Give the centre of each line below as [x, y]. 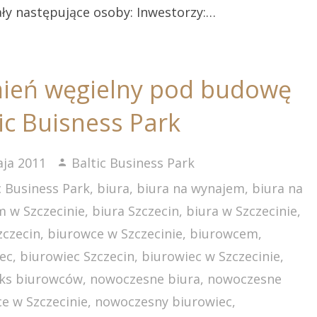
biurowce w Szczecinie [115, 234]
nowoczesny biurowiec [164, 301]
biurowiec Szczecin [77, 256]
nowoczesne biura [145, 279]
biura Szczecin [136, 211]
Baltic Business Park [133, 163]
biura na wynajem [191, 188]
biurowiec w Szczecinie [211, 256]
